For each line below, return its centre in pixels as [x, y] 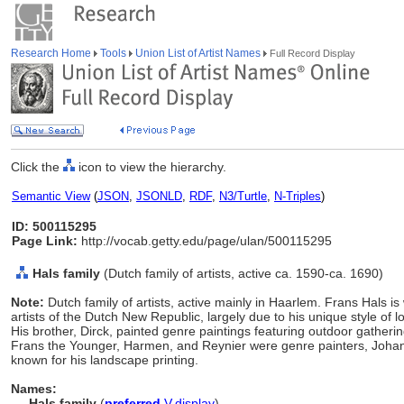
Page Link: [45, 241]
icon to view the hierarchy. [151, 167]
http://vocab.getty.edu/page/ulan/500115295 [205, 241]
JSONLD [159, 196]
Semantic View [51, 196]
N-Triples [298, 196]
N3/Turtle [243, 196]
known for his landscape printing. [105, 360]
